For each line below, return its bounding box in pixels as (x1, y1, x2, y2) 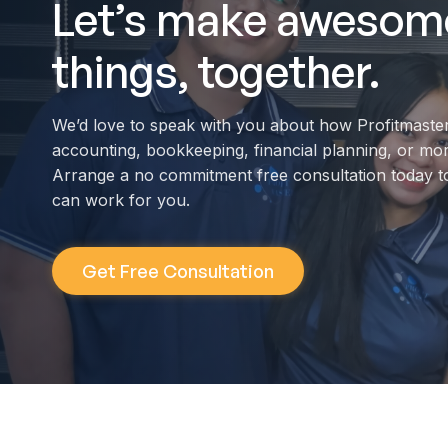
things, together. (52, 43, 380, 99)
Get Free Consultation (82, 260, 274, 283)
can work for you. (52, 189, 190, 210)
